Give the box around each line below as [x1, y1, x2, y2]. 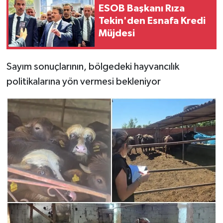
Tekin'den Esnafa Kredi [99, 16, 206, 26]
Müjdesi [99, 28, 135, 39]
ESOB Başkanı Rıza [99, 3, 185, 14]
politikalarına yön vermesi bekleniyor [6, 76, 161, 87]
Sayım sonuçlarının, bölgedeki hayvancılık [6, 61, 179, 72]
